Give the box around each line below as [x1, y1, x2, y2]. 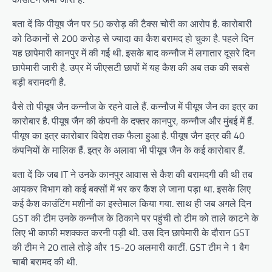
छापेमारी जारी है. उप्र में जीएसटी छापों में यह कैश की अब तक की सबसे [12, 59, 250, 75]
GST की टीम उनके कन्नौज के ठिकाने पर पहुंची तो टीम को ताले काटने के [12, 210, 259, 225]
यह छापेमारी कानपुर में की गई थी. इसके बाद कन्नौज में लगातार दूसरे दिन [12, 45, 255, 60]
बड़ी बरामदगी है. [12, 74, 66, 89]
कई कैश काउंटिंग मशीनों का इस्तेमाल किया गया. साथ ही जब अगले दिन [12, 195, 251, 211]
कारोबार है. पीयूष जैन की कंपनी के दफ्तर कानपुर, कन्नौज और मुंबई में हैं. [12, 113, 254, 128]
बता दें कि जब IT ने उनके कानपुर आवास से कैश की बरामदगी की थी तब [12, 166, 253, 182]
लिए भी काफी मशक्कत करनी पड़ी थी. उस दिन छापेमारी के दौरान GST [12, 225, 250, 240]
